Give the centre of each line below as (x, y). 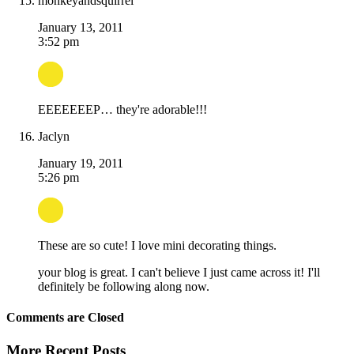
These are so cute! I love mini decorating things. (157, 246)
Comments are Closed (65, 318)
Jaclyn (54, 137)
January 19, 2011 (81, 164)
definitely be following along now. (124, 287)
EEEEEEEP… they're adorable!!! (122, 110)
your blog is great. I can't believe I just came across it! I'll (179, 273)
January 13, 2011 (81, 28)
